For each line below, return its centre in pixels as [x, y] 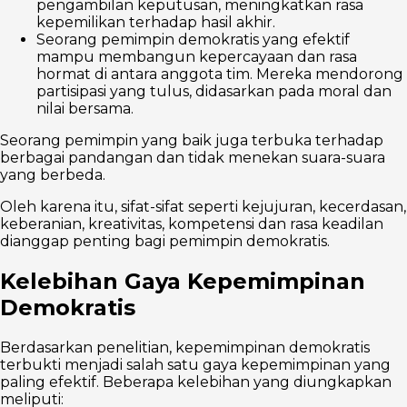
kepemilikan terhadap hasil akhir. [156, 22]
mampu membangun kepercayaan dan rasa [197, 56]
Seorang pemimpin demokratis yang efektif [193, 39]
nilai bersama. [85, 108]
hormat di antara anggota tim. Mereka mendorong [220, 74]
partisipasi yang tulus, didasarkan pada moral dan [214, 91]
